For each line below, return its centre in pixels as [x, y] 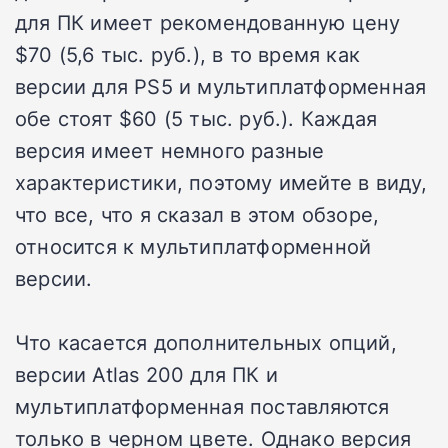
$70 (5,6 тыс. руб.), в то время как [188, 54]
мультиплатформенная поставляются [202, 406]
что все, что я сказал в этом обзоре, [197, 214]
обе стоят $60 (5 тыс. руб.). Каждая [196, 118]
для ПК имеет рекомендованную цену [208, 22]
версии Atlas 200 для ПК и [146, 374]
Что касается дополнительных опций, [206, 342]
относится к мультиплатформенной [193, 246]
